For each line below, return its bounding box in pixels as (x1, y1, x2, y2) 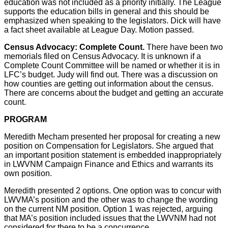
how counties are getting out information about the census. (4, 79, 213, 88)
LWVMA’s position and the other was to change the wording (4, 195, 218, 204)
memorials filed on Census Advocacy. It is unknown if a (4, 51, 201, 61)
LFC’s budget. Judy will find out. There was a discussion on (4, 70, 218, 79)
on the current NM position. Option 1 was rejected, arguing (4, 204, 213, 213)
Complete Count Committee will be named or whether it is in (4, 61, 220, 70)
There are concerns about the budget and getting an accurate (4, 88, 223, 97)
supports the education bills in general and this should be (4, 7, 209, 16)
